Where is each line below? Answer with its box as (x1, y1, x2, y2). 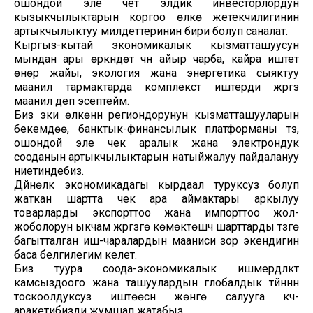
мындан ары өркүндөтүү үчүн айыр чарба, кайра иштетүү (14, 52, 299, 66)
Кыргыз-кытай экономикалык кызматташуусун (14, 38, 299, 52)
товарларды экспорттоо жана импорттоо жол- (14, 205, 299, 219)
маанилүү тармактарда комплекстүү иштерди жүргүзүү (14, 80, 299, 94)
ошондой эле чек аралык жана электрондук (14, 136, 299, 150)
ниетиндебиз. (14, 163, 84, 177)
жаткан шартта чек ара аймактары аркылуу (14, 191, 299, 205)
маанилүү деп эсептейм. (14, 94, 129, 108)
